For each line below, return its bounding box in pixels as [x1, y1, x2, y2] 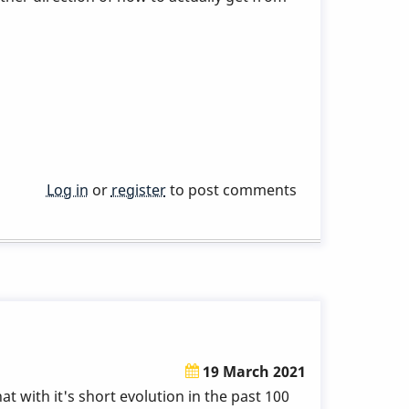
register [110, 180, 166, 201]
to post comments [165, 180, 297, 201]
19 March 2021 [199, 362, 306, 383]
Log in [46, 180, 89, 201]
